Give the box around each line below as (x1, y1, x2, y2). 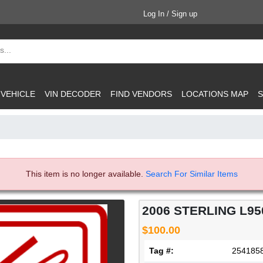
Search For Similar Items (145, 169, 238, 178)
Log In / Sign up (143, 9, 197, 18)
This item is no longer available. (25, 169, 146, 178)
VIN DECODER (45, 89, 101, 99)
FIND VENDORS (110, 89, 172, 99)
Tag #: (149, 246, 174, 255)
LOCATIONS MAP (181, 89, 248, 99)
